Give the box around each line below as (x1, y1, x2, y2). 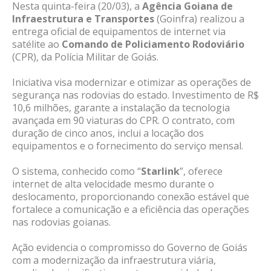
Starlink (141, 165, 180, 178)
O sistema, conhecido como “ (12, 165, 141, 178)
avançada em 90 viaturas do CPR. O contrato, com (12, 114, 235, 128)
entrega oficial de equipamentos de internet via (12, 25, 226, 39)
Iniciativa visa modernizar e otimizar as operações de (12, 76, 251, 90)
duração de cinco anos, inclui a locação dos (12, 126, 204, 140)
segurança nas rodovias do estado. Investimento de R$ (12, 88, 259, 102)
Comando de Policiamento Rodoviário (62, 38, 244, 51)
